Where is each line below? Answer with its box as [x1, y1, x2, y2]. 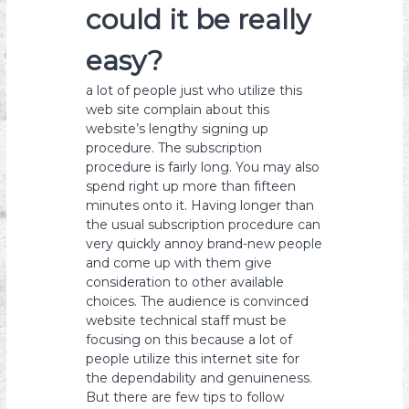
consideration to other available [86, 274, 285, 290]
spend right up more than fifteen [86, 178, 297, 194]
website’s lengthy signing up [86, 121, 269, 137]
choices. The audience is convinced [86, 293, 309, 309]
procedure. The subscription [86, 140, 263, 156]
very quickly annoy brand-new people [86, 236, 323, 252]
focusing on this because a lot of [86, 331, 293, 348]
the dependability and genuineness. [86, 370, 313, 386]
